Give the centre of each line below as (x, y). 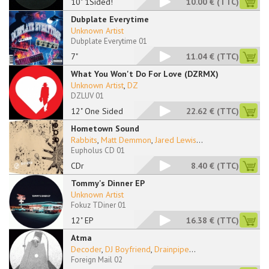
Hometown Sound (105, 128)
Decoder (86, 249)
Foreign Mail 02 (97, 260)
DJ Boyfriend (128, 249)
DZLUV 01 (87, 96)
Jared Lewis (176, 140)
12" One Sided (97, 111)
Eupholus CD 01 (98, 150)
